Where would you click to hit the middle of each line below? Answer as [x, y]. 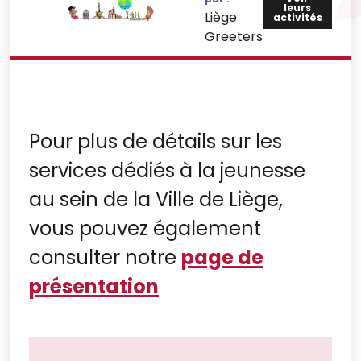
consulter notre [105, 257]
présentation [94, 286]
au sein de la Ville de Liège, [156, 199]
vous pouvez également [145, 228]
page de [222, 257]
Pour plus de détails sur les [156, 141]
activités [297, 17]
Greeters [233, 37]
